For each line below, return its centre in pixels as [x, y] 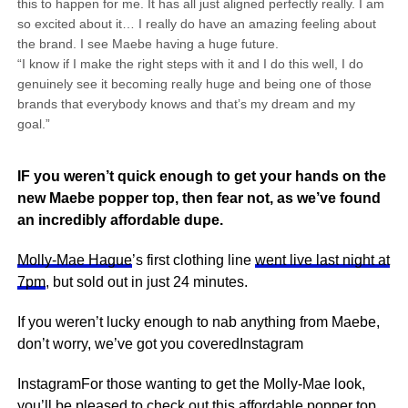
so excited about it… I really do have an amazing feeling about [196, 24]
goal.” [33, 124]
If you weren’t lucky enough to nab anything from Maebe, [198, 322]
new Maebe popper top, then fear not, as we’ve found [199, 198]
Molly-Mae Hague [74, 260]
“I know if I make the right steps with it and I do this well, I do [190, 64]
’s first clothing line [193, 260]
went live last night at [322, 260]
